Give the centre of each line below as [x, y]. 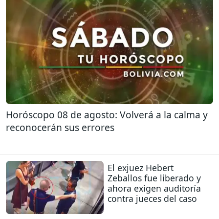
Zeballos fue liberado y [154, 178]
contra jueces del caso [152, 199]
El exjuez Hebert [141, 168]
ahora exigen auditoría [154, 188]
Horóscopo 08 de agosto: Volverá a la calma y [107, 114]
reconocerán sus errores [60, 127]
